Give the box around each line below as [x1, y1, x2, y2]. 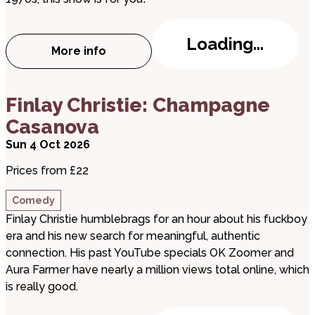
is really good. [6, 280, 78, 293]
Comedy [12, 195, 55, 206]
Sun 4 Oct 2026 [6, 138, 90, 151]
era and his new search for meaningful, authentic [6, 229, 260, 243]
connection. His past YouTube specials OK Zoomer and [6, 246, 294, 259]
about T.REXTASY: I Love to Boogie [77, 51, 275, 65]
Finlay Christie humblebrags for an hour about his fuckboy [6, 212, 307, 226]
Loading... [186, 34, 264, 54]
